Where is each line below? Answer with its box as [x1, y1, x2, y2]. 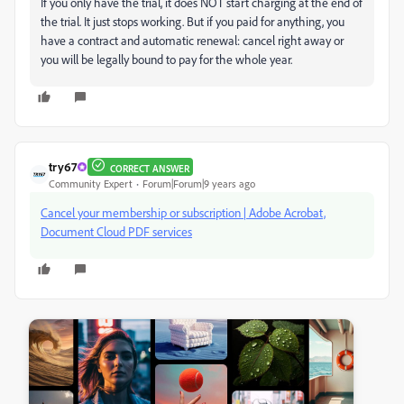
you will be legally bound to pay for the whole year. [41, 51, 292, 67]
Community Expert [49, 177, 133, 190]
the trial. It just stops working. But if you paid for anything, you [41, 14, 344, 29]
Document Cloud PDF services [41, 224, 192, 239]
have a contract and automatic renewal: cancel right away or [41, 32, 344, 48]
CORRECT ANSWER [110, 161, 189, 175]
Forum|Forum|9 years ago [142, 177, 255, 190]
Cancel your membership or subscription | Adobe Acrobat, [41, 205, 326, 220]
